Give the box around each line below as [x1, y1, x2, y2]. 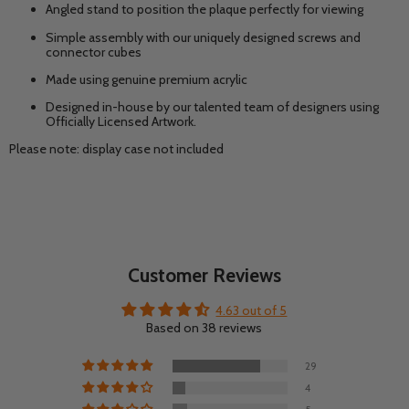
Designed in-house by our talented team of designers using [46, 98, 379, 115]
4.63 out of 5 [215, 301, 288, 319]
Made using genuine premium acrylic [46, 70, 247, 88]
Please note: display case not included [9, 140, 224, 157]
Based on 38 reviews [146, 319, 263, 336]
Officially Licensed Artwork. [46, 112, 196, 130]
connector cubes [46, 43, 142, 60]
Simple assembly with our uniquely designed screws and [46, 28, 361, 46]
